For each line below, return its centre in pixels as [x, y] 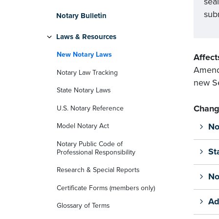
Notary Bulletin [81, 16]
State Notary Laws [84, 90]
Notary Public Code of [90, 144]
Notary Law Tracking [87, 72]
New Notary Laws [84, 55]
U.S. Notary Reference [90, 108]
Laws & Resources [86, 37]
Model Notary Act [83, 126]
